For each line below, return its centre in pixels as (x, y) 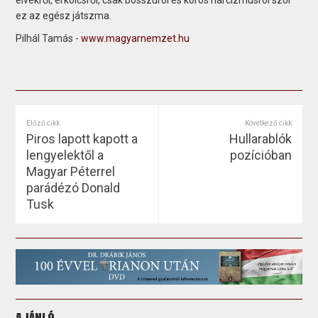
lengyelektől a (65, 155)
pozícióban (261, 155)
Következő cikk (268, 123)
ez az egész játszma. (64, 15)
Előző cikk (43, 123)
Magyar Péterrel (71, 171)
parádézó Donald (73, 187)
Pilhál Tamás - (49, 38)
